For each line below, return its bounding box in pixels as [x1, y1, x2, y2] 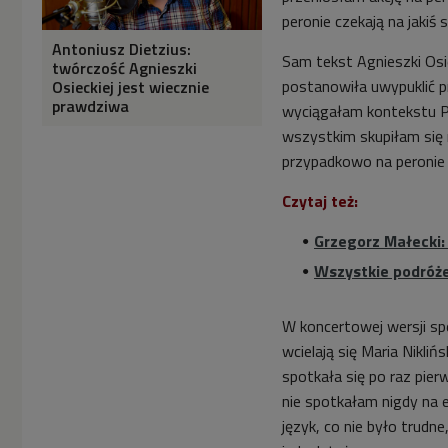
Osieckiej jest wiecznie [52, 75, 209, 100]
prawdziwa [52, 94, 129, 119]
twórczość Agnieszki [52, 56, 197, 81]
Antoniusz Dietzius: [52, 37, 191, 62]
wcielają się [282, 339, 361, 364]
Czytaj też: [282, 189, 358, 214]
